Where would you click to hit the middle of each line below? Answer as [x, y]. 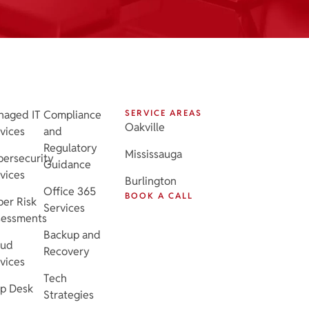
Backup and [72, 235]
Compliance [72, 115]
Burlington [151, 181]
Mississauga [153, 154]
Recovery [66, 252]
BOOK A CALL [159, 196]
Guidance [67, 165]
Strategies [68, 295]
